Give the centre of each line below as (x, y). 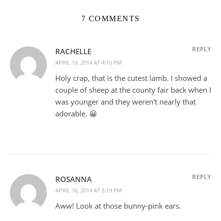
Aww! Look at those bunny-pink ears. (118, 206)
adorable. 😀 (76, 114)
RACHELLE (73, 52)
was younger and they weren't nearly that (126, 102)
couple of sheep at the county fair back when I (133, 90)
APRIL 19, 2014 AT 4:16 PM (89, 63)
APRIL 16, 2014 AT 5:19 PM (89, 190)
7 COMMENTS (110, 19)
